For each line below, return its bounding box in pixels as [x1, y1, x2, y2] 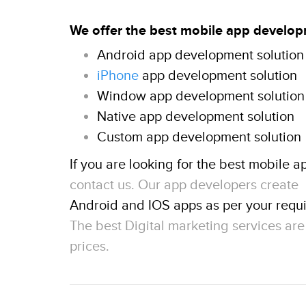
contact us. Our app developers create [70, 177, 298, 193]
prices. [70, 238, 109, 255]
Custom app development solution [97, 129, 301, 145]
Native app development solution [97, 109, 294, 125]
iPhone [97, 68, 139, 84]
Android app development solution [97, 47, 304, 64]
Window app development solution [97, 88, 305, 105]
